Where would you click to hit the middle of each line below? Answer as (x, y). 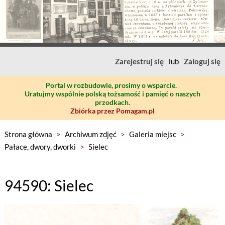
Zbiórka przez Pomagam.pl (113, 111)
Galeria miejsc (152, 134)
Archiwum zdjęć (90, 134)
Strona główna (28, 134)
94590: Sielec (49, 185)
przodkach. (113, 102)
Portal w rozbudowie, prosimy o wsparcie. (111, 85)
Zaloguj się (202, 61)
